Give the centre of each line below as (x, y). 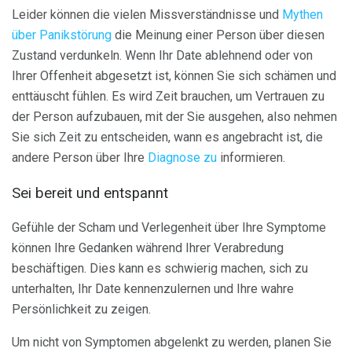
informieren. (251, 158)
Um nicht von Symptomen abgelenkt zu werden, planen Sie (172, 343)
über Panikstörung (62, 35)
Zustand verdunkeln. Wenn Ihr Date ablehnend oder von (162, 55)
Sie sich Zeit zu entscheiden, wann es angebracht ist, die (167, 137)
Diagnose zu (182, 158)
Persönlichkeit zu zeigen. (81, 310)
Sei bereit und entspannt (90, 193)
